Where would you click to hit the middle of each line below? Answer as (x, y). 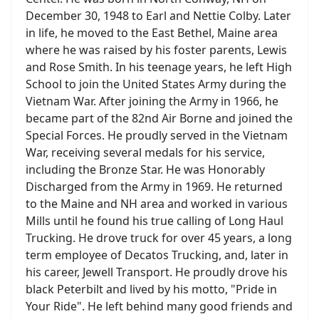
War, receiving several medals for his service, (145, 152)
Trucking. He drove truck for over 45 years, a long (159, 238)
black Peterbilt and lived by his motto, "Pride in (151, 289)
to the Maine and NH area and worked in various (157, 204)
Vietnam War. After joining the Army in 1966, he (152, 101)
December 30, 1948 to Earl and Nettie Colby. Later (158, 16)
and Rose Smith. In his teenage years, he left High (159, 67)
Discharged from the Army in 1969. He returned (154, 187)
